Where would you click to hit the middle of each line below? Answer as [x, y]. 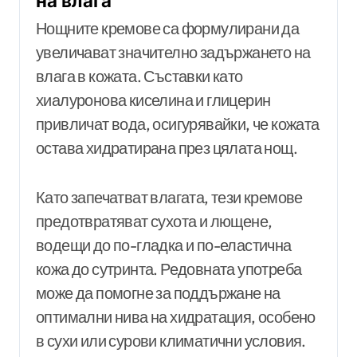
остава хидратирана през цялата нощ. [167, 148]
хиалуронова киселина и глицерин [153, 100]
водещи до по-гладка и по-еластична [164, 245]
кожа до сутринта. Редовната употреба [169, 269]
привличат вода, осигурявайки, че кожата [178, 124]
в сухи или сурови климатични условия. [171, 341]
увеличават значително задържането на [173, 53]
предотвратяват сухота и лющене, [154, 222]
